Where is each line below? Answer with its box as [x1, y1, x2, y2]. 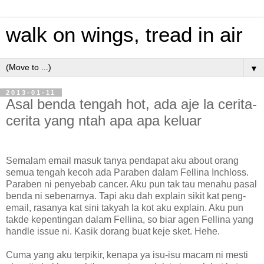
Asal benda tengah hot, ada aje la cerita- [6, 96, 257, 112]
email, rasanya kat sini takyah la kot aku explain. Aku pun [6, 202, 243, 213]
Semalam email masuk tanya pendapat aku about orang [6, 155, 239, 166]
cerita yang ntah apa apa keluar [6, 113, 202, 128]
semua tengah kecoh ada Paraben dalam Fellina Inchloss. [6, 167, 249, 177]
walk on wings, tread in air [6, 24, 243, 46]
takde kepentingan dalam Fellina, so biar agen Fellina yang [6, 214, 253, 225]
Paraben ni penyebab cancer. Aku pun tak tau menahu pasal [6, 179, 257, 189]
